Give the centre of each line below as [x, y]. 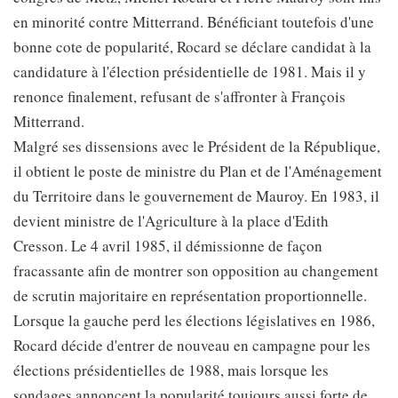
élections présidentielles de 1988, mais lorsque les [171, 370]
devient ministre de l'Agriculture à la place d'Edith [171, 221]
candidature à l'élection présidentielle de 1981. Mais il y [190, 72]
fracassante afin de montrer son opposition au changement [196, 271]
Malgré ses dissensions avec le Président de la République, [197, 146]
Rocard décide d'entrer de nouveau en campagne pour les [192, 345]
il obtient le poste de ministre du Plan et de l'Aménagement [198, 171]
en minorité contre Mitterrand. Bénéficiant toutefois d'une [194, 22]
